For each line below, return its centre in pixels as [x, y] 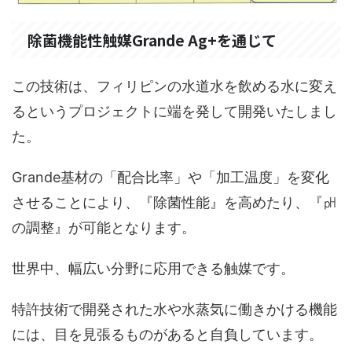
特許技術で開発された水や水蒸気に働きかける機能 [174, 310]
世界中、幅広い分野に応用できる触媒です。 [153, 269]
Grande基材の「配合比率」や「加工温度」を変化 [170, 178]
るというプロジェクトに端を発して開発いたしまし [174, 112]
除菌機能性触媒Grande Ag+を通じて [152, 40]
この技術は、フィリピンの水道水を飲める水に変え [174, 86]
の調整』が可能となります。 [104, 228]
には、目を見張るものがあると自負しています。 [167, 335]
